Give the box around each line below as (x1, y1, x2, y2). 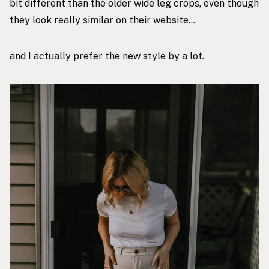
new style (122, 50, 166, 62)
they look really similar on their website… (10, 14, 195, 26)
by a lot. (166, 50, 204, 62)
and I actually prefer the (10, 50, 122, 62)
